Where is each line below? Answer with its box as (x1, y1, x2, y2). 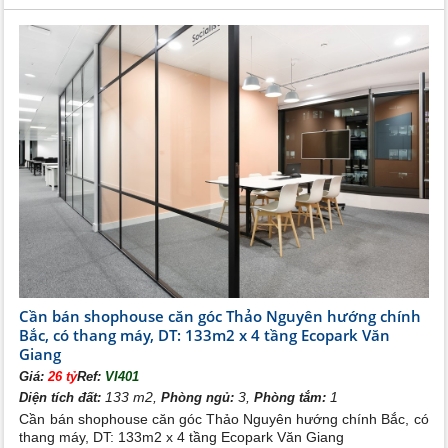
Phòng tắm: (254, 390, 327, 406)
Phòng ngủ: (161, 390, 235, 406)
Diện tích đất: (19, 390, 102, 406)
